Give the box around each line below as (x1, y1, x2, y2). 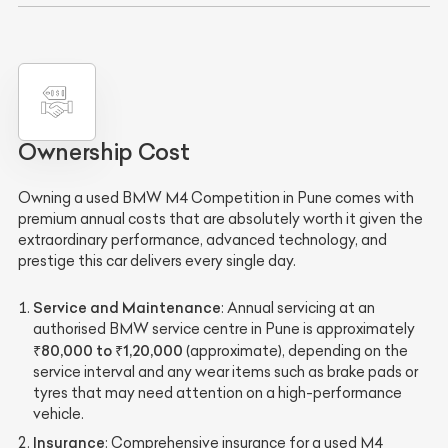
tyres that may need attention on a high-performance (33, 384, 402, 402)
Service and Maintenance (33, 298, 221, 317)
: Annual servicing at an (221, 299, 375, 317)
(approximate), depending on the (183, 342, 408, 360)
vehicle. (33, 405, 84, 423)
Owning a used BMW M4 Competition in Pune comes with (18, 189, 414, 207)
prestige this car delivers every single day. (18, 252, 296, 270)
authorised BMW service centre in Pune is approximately (33, 320, 415, 338)
